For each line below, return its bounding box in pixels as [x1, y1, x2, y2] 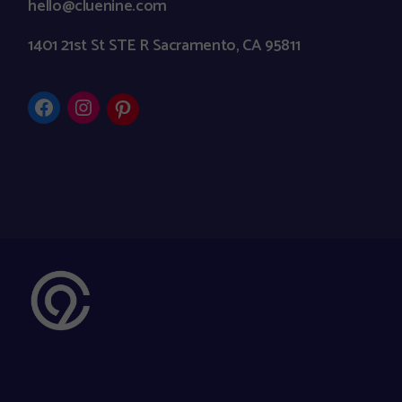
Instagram [72, 99, 163, 135]
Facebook [32, 99, 119, 135]
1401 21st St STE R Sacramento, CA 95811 [28, 32, 301, 60]
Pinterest [111, 100, 193, 136]
